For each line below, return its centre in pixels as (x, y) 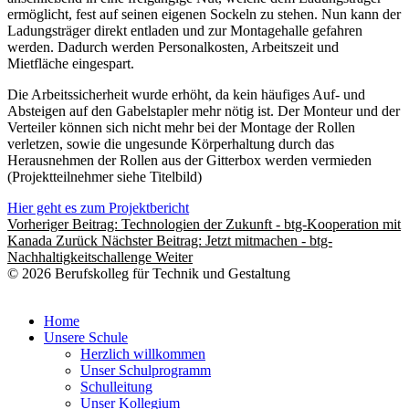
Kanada (31, 241)
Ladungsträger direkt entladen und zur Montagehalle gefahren (185, 31)
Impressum (237, 290)
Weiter (174, 257)
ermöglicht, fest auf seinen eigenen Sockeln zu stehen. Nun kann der (204, 15)
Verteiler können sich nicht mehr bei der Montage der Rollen (181, 128)
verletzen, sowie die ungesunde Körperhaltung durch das (171, 144)
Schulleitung (116, 387)
